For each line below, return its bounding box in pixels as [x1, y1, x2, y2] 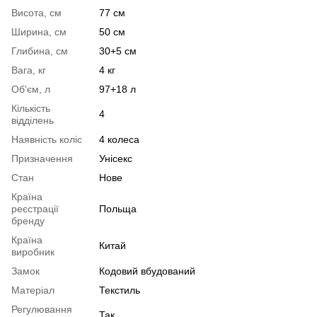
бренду [11, 215, 45, 227]
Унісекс [99, 153, 132, 165]
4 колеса [99, 134, 139, 146]
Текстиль [99, 284, 140, 296]
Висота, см [11, 7, 62, 19]
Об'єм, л [11, 83, 50, 96]
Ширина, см [11, 26, 67, 38]
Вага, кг [11, 64, 46, 76]
